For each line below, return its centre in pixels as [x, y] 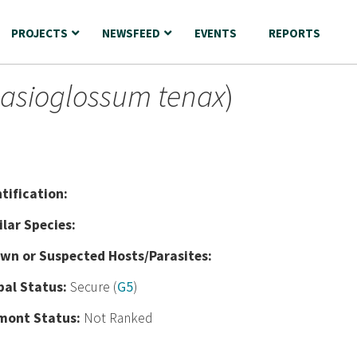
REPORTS [294, 33]
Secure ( [94, 287]
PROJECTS [39, 33]
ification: [39, 194]
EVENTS [216, 33]
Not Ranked [119, 318]
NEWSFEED [131, 33]
